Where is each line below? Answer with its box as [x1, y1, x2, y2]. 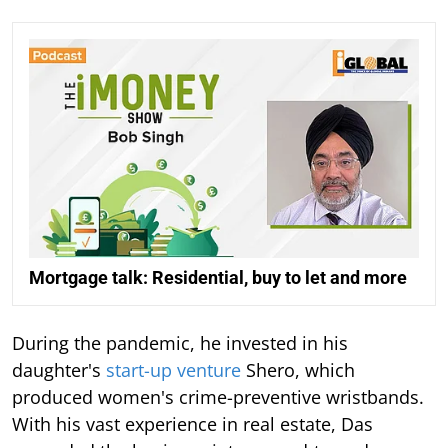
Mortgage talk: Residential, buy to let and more [29, 266, 407, 288]
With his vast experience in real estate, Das [12, 411, 373, 436]
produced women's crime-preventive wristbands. [12, 384, 424, 409]
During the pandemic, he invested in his [12, 330, 348, 355]
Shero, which [241, 357, 355, 382]
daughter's [12, 357, 106, 382]
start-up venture [106, 357, 241, 382]
